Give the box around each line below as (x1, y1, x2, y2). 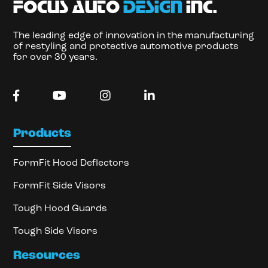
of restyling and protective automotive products (13, 41, 239, 51)
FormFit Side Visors (13, 181, 106, 191)
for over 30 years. (13, 52, 98, 62)
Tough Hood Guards (13, 203, 108, 214)
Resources (13, 249, 81, 262)
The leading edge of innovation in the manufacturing (13, 31, 255, 41)
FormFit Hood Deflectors (13, 158, 130, 168)
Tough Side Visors (13, 226, 98, 236)
